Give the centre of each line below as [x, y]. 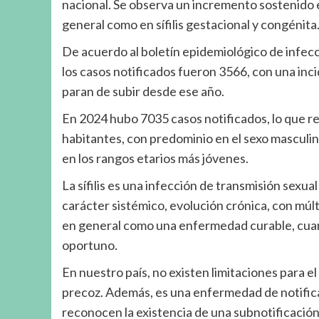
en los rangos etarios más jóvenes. [155, 158]
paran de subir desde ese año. [143, 91]
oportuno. [90, 245]
